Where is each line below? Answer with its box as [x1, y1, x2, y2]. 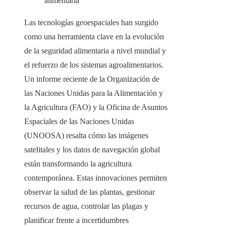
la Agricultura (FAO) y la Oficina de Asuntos [24, 103, 167, 112]
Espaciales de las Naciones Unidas [24, 117, 134, 126]
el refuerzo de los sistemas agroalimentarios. [24, 61, 163, 70]
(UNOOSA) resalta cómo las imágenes [24, 131, 148, 140]
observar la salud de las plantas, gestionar [24, 188, 155, 197]
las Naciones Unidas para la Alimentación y [24, 89, 163, 98]
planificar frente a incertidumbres [24, 216, 129, 225]
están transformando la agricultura [24, 159, 132, 168]
